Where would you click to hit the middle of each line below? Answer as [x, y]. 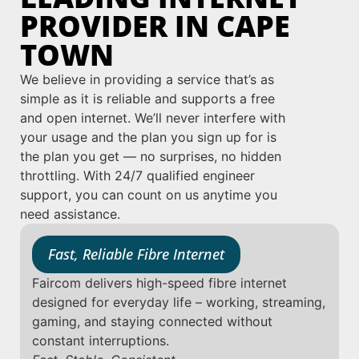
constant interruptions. [101, 340]
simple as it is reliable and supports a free [147, 98]
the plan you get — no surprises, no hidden [151, 156]
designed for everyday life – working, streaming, [179, 302]
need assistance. [70, 214]
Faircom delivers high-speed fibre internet [159, 282]
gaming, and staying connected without [152, 321]
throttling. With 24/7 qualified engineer [137, 175]
